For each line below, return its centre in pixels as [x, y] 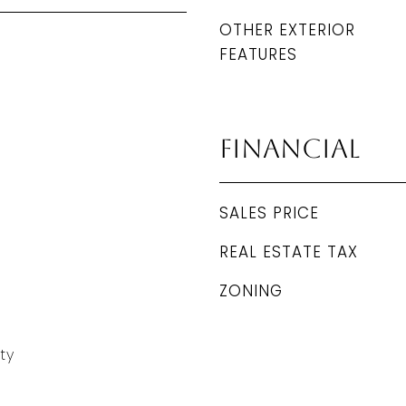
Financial [290, 149]
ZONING [251, 291]
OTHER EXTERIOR [287, 30]
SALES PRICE [269, 213]
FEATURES [258, 54]
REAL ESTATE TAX [289, 252]
